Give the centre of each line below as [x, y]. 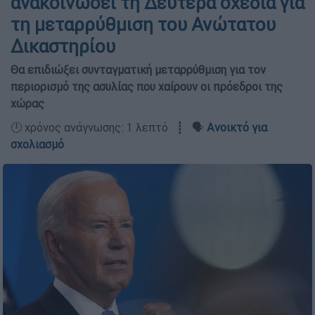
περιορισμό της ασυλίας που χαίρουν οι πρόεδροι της [147, 86]
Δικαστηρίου [63, 46]
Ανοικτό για [237, 127]
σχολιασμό [37, 144]
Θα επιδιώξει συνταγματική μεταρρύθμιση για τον [138, 70]
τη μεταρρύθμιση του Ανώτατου [143, 25]
